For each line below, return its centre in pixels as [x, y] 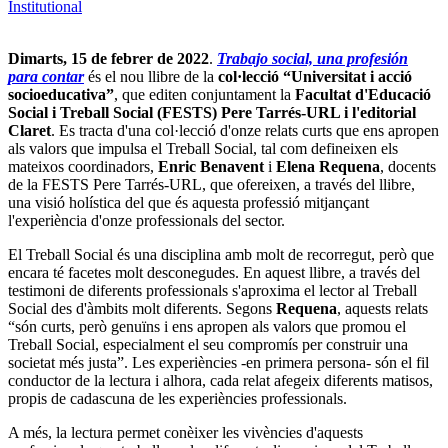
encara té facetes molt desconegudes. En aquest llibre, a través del [214, 272]
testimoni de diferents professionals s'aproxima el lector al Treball [212, 290]
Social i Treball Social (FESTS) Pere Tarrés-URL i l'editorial [212, 112]
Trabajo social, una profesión [312, 58]
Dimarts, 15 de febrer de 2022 [108, 58]
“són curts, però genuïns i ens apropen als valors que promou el [207, 326]
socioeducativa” [61, 94]
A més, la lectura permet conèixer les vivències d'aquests [185, 432]
